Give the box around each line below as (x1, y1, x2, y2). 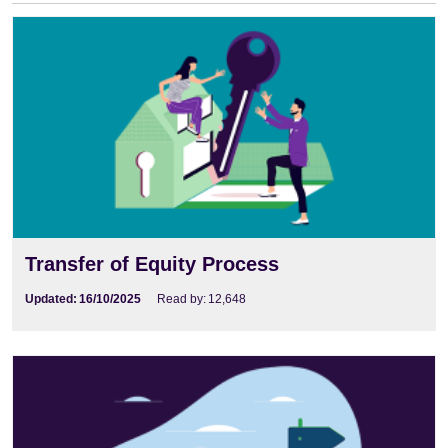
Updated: (25, 291, 77, 306)
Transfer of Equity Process (25, 252, 279, 275)
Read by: (156, 291, 206, 306)
